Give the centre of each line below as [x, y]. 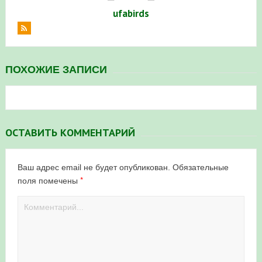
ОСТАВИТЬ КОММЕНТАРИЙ [70, 132]
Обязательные [200, 167]
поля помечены [49, 180]
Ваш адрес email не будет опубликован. [94, 167]
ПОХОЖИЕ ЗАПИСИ [56, 69]
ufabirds [131, 13]
